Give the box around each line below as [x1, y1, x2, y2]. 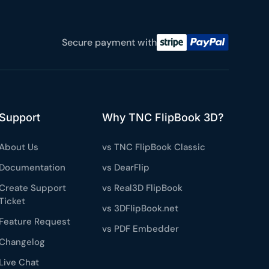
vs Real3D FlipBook [102, 181, 183, 194]
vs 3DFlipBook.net [102, 202, 179, 214]
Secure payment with [61, 35, 157, 49]
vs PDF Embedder [102, 222, 180, 235]
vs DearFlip [102, 161, 150, 174]
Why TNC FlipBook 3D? [102, 110, 225, 124]
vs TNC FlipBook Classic [102, 141, 206, 153]
